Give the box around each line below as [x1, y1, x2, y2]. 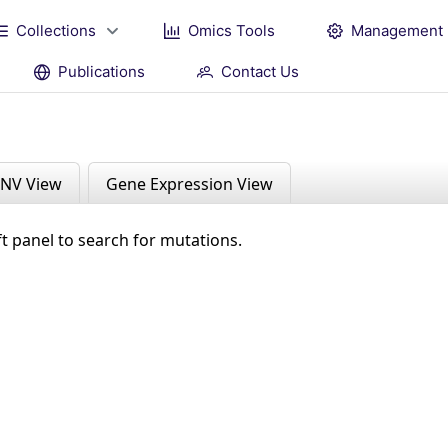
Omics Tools [188, 20, 275, 40]
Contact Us [221, 61, 299, 81]
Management [351, 20, 443, 40]
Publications [58, 61, 145, 81]
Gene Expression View [106, 172, 273, 195]
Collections [16, 20, 96, 40]
